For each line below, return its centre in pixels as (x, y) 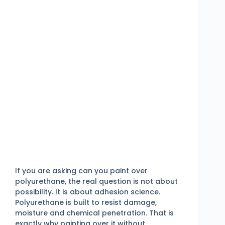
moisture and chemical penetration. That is (94, 213)
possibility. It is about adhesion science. (88, 192)
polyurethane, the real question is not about (96, 181)
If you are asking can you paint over (81, 171)
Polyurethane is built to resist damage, (86, 202)
